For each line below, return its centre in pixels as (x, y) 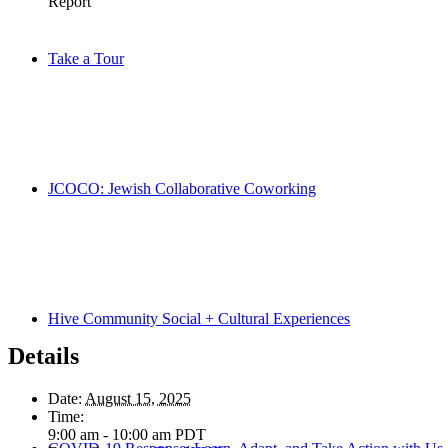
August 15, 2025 (138, 399)
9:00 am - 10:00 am (111, 435)
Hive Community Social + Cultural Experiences (199, 318)
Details (43, 356)
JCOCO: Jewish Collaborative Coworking (182, 188)
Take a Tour (86, 58)
